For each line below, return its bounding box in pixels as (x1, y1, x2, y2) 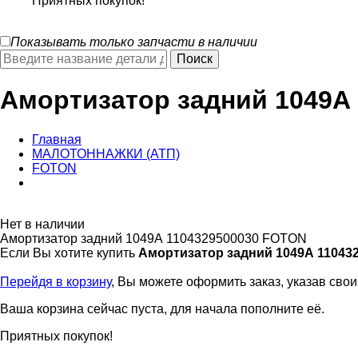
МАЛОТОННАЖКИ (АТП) (32, 146, 180, 161)
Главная (32, 132, 82, 146)
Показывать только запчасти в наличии (10, 35, 257, 49)
